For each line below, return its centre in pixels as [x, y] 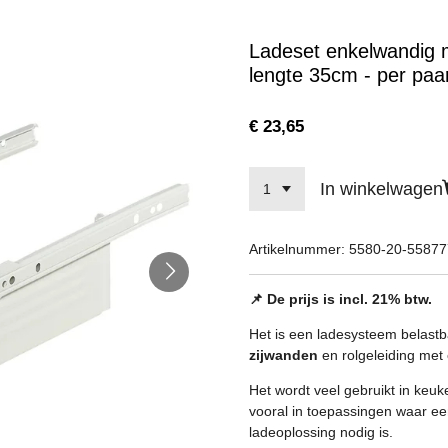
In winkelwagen [381, 188]
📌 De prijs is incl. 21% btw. [340, 298]
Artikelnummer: [297, 248]
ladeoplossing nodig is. [321, 431]
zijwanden [283, 354]
